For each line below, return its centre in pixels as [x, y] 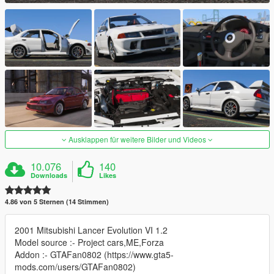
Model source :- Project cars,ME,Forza [89, 243]
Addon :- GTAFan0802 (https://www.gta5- [94, 255]
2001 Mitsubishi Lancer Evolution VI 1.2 [91, 230]
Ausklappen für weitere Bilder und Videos [137, 139]
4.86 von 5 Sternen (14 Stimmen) [57, 202]
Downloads [49, 176]
